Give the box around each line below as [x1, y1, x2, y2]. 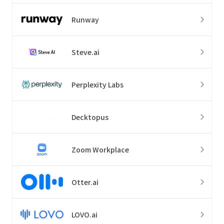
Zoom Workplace [71, 144, 129, 154]
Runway [71, 14, 99, 24]
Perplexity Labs [71, 79, 123, 89]
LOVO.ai [71, 209, 97, 219]
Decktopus [71, 111, 108, 122]
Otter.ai [71, 176, 98, 187]
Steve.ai [71, 46, 99, 57]
